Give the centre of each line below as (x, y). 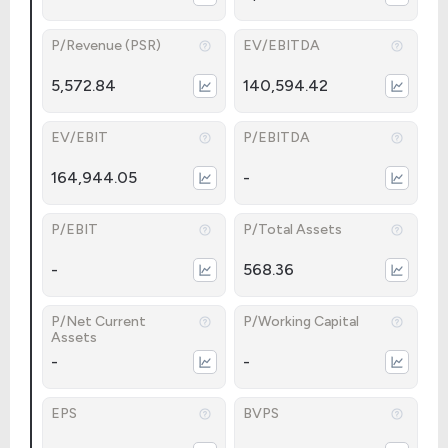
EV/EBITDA (281, 45)
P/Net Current (98, 321)
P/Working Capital (301, 321)
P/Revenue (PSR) (106, 45)
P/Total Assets (292, 229)
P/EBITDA (276, 137)
